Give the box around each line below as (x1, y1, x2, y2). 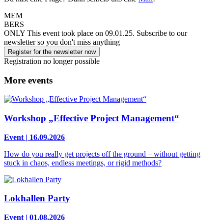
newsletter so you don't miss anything (4, 37, 120, 46)
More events (4, 75, 53, 85)
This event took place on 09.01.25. (27, 28, 135, 37)
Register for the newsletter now (8, 48, 96, 55)
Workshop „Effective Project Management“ (4, 112, 179, 123)
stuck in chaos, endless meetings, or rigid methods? (4, 158, 162, 167)
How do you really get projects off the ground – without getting (4, 149, 200, 158)
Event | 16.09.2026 (4, 133, 65, 141)
